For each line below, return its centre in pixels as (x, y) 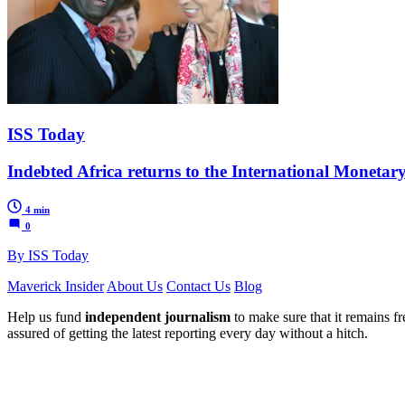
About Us (135, 286)
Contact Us (198, 286)
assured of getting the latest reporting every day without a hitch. (188, 333)
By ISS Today (48, 255)
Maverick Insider (56, 286)
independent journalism (158, 316)
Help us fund (46, 316)
